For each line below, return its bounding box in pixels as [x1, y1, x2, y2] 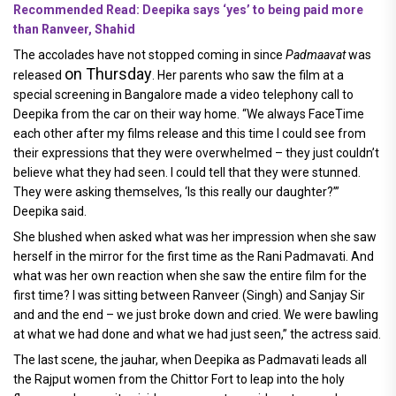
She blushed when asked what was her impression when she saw [13, 230, 377, 244]
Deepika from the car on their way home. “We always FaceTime [13, 107, 364, 121]
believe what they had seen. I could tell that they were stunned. [13, 165, 361, 179]
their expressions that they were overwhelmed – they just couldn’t [13, 146, 379, 160]
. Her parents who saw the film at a [152, 68, 344, 82]
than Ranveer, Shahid [13, 22, 135, 36]
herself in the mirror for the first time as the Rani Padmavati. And [13, 249, 374, 263]
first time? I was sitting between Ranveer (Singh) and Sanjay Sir [13, 288, 365, 302]
